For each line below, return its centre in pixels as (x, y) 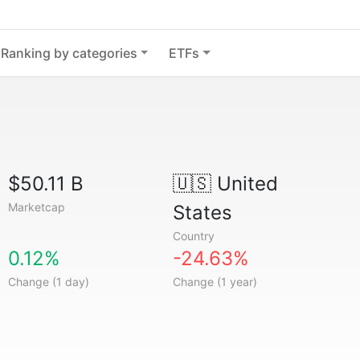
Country (193, 236)
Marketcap (37, 207)
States (202, 213)
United (244, 184)
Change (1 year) (215, 282)
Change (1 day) (49, 282)
